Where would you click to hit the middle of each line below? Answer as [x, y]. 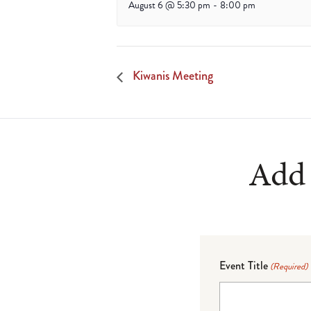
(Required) [289, 266]
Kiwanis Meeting [171, 76]
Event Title [244, 265]
